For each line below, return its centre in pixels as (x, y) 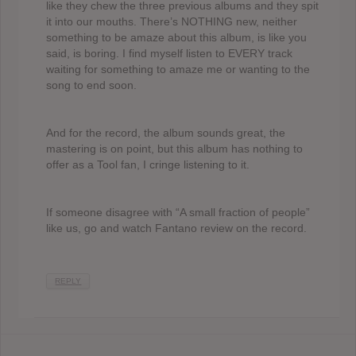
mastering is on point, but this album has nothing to (175, 149)
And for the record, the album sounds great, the (166, 133)
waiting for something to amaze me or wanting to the (178, 70)
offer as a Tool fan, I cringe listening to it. (148, 165)
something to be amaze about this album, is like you (177, 38)
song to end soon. (92, 85)
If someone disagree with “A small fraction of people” (178, 213)
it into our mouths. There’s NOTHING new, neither (172, 22)
